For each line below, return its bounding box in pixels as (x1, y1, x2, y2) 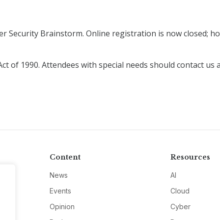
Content (49, 153, 81, 162)
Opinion (49, 202, 75, 211)
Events (49, 187, 71, 195)
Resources (170, 153, 211, 162)
